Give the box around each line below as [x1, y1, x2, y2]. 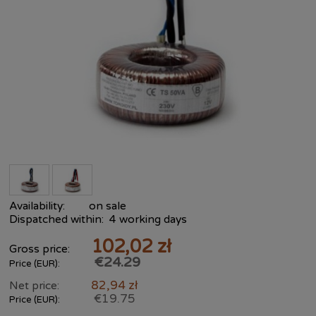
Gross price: [9, 243, 70, 255]
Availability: [9, 200, 65, 212]
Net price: [9, 279, 59, 292]
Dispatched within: [9, 213, 104, 226]
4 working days [109, 213, 187, 226]
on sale [89, 200, 127, 212]
